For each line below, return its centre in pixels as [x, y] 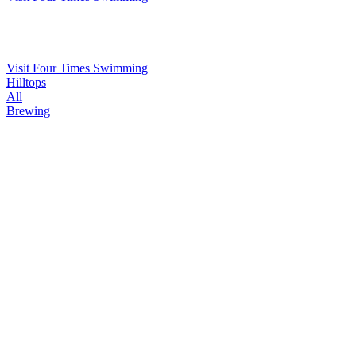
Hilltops [26, 82]
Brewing [28, 110]
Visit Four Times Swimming [77, 68]
